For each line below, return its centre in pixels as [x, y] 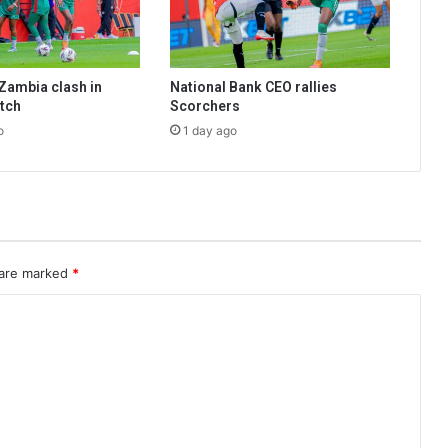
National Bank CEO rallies [253, 87]
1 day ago [209, 131]
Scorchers [204, 106]
